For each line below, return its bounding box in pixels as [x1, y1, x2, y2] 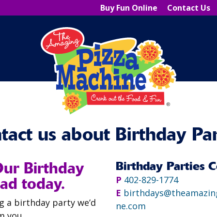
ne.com [116, 200, 146, 212]
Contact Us [167, 2, 210, 13]
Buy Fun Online [100, 2, 157, 13]
